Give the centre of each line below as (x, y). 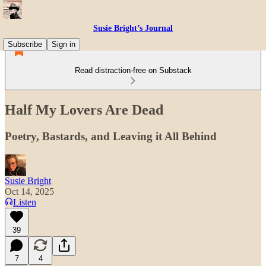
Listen (25, 202)
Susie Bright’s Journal (133, 28)
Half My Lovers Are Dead (84, 110)
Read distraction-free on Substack (133, 70)
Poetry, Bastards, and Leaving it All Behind (111, 136)
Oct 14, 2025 (29, 191)
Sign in (64, 44)
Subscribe (25, 44)
